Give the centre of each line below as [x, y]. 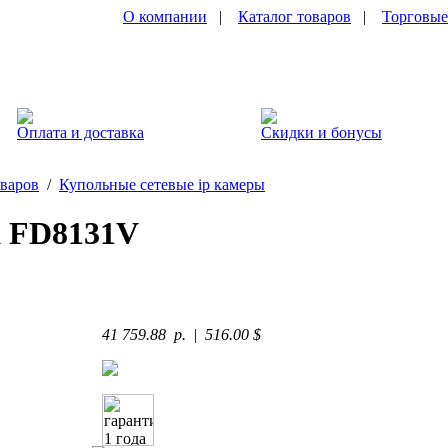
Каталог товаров [294, 16]
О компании [165, 16]
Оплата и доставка [80, 132]
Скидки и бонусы [321, 132]
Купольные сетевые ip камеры [162, 184]
